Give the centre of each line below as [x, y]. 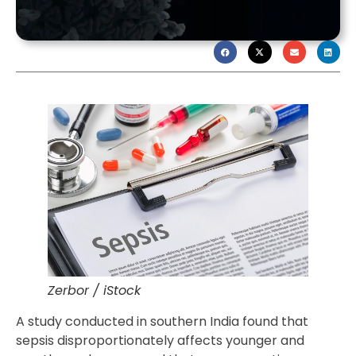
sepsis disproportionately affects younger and [160, 341]
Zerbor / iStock [94, 291]
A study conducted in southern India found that [162, 322]
